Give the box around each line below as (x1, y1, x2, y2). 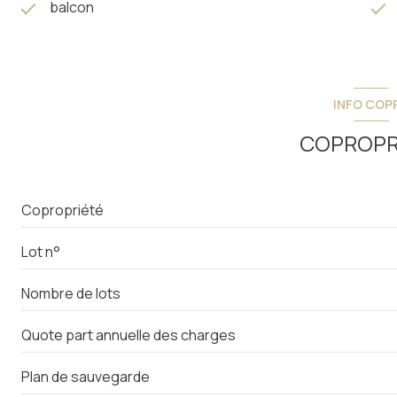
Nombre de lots (21, 283, 121, 303)
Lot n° (21, 241, 60, 261)
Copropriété (21, 199, 104, 220)
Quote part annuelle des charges (21, 324, 236, 345)
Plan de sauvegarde (21, 366, 150, 386)
